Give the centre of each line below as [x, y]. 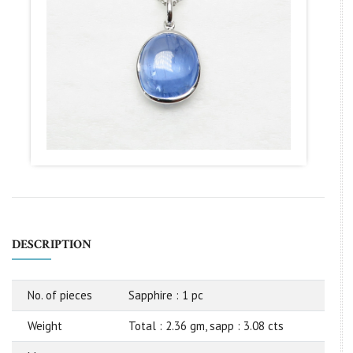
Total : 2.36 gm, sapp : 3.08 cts [206, 325]
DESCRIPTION [52, 244]
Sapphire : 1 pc [166, 295]
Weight [45, 325]
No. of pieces [60, 295]
